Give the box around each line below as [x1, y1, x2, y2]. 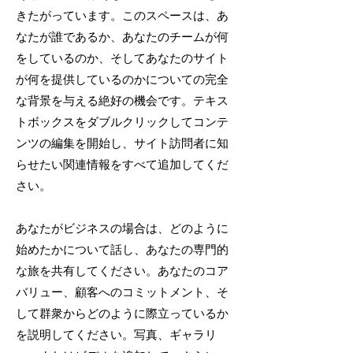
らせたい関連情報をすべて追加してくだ [16, 157, 229, 172]
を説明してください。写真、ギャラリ [16, 327, 217, 342]
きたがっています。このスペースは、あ [16, 8, 229, 23]
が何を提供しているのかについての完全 [16, 72, 229, 87]
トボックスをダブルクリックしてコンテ [16, 114, 229, 129]
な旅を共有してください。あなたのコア [16, 263, 229, 278]
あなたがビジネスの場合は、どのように [16, 221, 229, 236]
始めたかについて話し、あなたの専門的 [16, 242, 229, 257]
